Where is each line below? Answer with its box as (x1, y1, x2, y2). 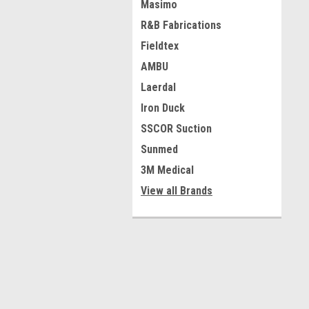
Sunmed (141, 143, 178, 156)
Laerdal (141, 81, 176, 94)
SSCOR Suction (141, 122, 212, 135)
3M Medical (141, 163, 194, 177)
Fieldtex (141, 39, 179, 52)
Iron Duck (141, 101, 185, 114)
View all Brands (141, 184, 212, 197)
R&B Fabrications (141, 19, 221, 32)
